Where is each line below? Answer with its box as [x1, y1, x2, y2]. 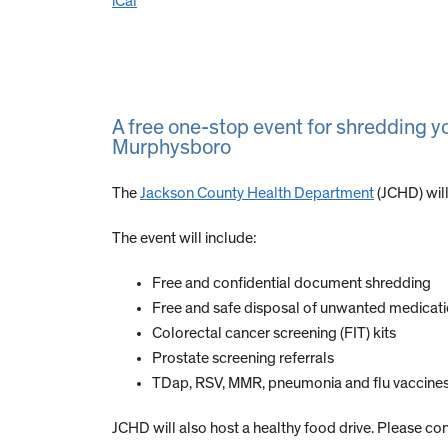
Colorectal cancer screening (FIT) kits [152, 325, 396, 342]
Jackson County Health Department [140, 185, 374, 202]
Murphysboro [112, 137, 231, 159]
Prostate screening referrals [152, 350, 334, 367]
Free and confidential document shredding [152, 275, 431, 292]
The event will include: [112, 230, 257, 247]
